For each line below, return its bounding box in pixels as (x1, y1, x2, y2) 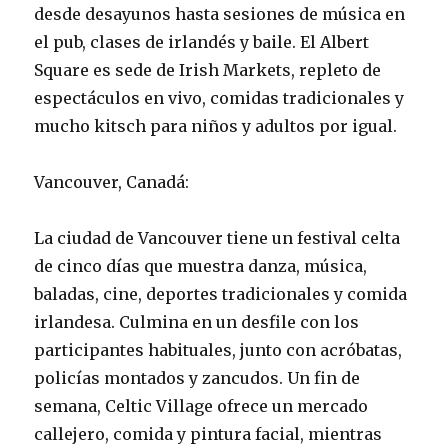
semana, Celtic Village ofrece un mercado (34, 395, 369, 416)
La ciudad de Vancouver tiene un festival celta (34, 227, 401, 248)
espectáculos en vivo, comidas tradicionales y (34, 87, 405, 108)
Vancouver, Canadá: (34, 171, 190, 192)
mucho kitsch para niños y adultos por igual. (34, 115, 398, 136)
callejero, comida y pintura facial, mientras (34, 423, 383, 444)
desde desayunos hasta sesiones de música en (34, 3, 406, 24)
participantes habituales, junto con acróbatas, (34, 339, 403, 360)
